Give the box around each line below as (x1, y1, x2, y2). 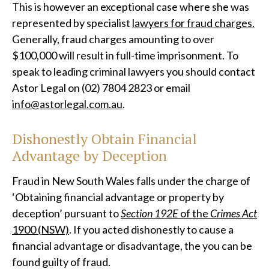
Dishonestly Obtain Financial (12, 129, 197, 149)
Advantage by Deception (12, 146, 167, 166)
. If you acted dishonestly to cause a (69, 223, 234, 237)
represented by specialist (12, 16, 132, 30)
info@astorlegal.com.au (12, 97, 122, 111)
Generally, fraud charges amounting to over (12, 32, 214, 46)
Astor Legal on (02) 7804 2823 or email (12, 81, 190, 95)
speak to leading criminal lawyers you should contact (12, 65, 255, 79)
